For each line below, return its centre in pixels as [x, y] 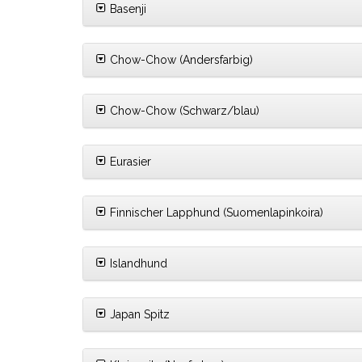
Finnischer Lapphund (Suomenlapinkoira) [215, 213]
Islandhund [137, 264]
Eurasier [129, 162]
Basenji [126, 9]
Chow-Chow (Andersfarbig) [180, 60]
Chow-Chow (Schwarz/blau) [183, 111]
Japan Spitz [138, 315]
